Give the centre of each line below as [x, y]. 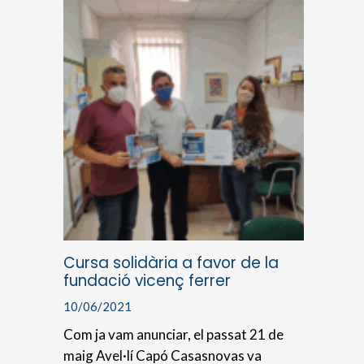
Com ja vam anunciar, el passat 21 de [174, 334]
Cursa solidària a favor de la [171, 262]
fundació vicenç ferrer [147, 280]
